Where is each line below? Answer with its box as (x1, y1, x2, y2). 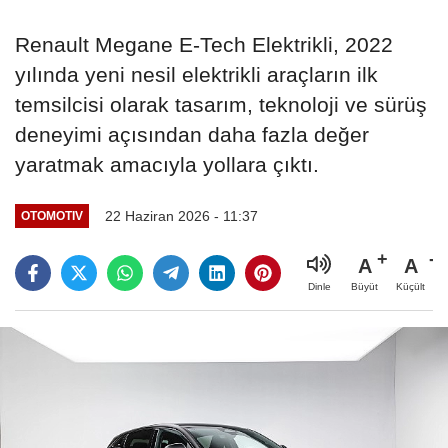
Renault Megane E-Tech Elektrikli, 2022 (15, 32, 393, 56)
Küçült (396, 280, 425, 292)
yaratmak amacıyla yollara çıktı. (15, 152, 319, 176)
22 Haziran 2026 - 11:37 (104, 207, 258, 224)
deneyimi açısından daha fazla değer (15, 122, 369, 146)
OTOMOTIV (20, 209, 83, 223)
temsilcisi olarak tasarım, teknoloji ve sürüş (15, 92, 427, 116)
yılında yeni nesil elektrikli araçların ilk (15, 62, 378, 86)
